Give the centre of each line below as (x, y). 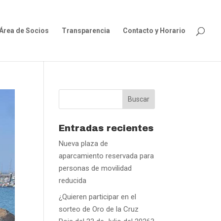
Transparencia (86, 31)
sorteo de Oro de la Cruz (99, 209)
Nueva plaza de (84, 144)
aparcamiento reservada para (107, 156)
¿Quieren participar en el (98, 197)
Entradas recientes (106, 128)
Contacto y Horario (154, 31)
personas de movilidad (95, 168)
